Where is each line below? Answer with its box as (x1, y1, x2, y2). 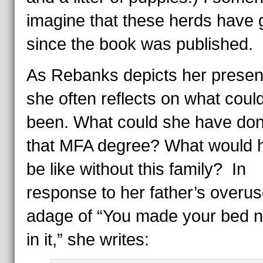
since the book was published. (26, 35, 253, 53)
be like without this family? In (26, 160, 246, 178)
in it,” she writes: (26, 230, 149, 249)
